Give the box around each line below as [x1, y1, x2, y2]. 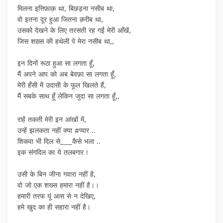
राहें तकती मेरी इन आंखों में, [17, 115, 86, 124]
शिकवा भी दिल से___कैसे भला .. [17, 137, 101, 146]
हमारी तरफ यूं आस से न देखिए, [17, 192, 96, 201]
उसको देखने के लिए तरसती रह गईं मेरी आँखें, [17, 26, 131, 35]
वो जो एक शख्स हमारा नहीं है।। [17, 181, 99, 190]
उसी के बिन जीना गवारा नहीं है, [17, 170, 96, 179]
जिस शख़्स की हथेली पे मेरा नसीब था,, [17, 37, 114, 46]
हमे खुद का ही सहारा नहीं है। [17, 203, 91, 212]
